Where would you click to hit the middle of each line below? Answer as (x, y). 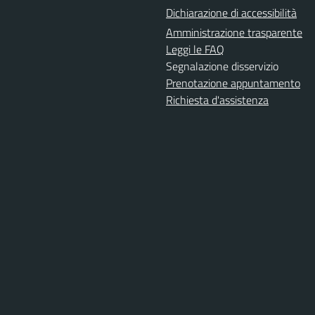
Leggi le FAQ (195, 49)
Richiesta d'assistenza (217, 99)
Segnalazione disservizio (222, 66)
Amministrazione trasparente (234, 32)
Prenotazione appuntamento (233, 83)
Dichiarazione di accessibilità (231, 12)
